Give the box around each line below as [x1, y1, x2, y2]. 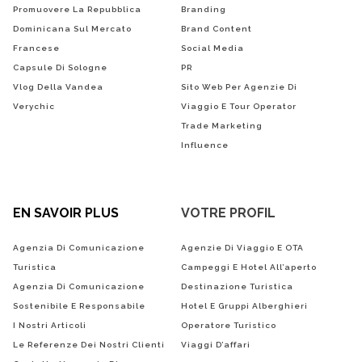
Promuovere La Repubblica [13, 4, 141, 14]
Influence [181, 140, 229, 149]
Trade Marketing [181, 120, 263, 130]
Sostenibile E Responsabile [13, 301, 145, 310]
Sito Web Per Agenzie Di [181, 82, 297, 91]
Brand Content [181, 23, 252, 33]
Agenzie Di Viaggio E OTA [181, 242, 304, 252]
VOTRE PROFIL [181, 204, 276, 221]
